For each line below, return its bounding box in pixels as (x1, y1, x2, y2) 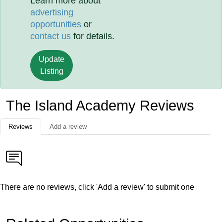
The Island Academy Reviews (6, 98, 194, 113)
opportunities (30, 19, 82, 29)
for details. (71, 31, 115, 41)
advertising (30, 7, 74, 17)
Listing (40, 67, 63, 75)
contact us (30, 31, 71, 41)
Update (39, 55, 65, 63)
